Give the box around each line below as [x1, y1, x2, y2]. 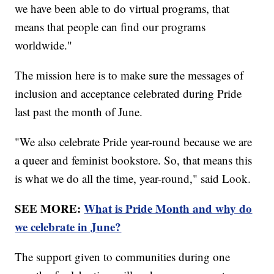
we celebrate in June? [15, 218, 122, 235]
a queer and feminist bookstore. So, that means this [15, 152, 253, 168]
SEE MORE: [15, 199, 84, 217]
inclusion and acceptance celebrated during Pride [15, 85, 242, 101]
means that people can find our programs [15, 18, 206, 34]
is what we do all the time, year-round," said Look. [15, 170, 251, 186]
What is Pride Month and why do [84, 199, 253, 217]
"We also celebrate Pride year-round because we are [15, 133, 253, 149]
